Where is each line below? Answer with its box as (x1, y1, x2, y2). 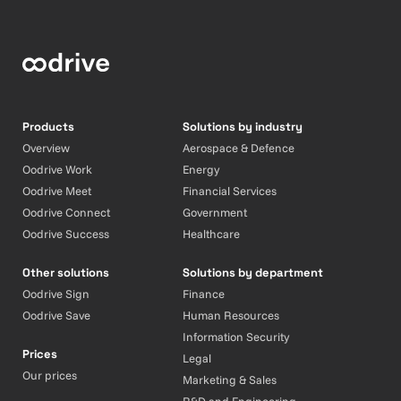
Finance (183, 286, 226, 301)
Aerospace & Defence (183, 141, 295, 155)
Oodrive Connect (22, 205, 110, 219)
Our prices (22, 368, 77, 382)
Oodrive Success (22, 226, 109, 241)
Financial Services (183, 183, 277, 198)
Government (183, 205, 248, 219)
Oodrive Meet (22, 183, 91, 198)
